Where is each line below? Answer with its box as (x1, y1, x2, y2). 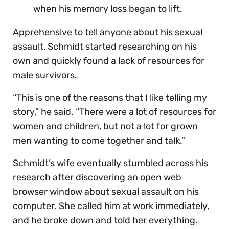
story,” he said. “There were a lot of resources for (13, 106, 216, 118)
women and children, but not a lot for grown (13, 121, 198, 132)
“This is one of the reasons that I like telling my (13, 92, 207, 104)
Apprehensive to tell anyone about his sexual (13, 27, 202, 38)
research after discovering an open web (13, 172, 181, 184)
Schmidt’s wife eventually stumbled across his (13, 157, 208, 169)
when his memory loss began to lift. (33, 3, 182, 15)
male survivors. (13, 70, 77, 81)
